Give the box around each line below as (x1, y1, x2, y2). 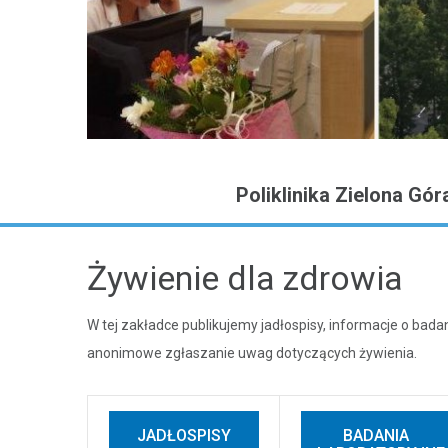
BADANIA (342, 426, 409, 446)
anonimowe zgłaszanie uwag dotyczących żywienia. (87, 345, 417, 362)
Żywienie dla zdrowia (87, 258, 403, 299)
